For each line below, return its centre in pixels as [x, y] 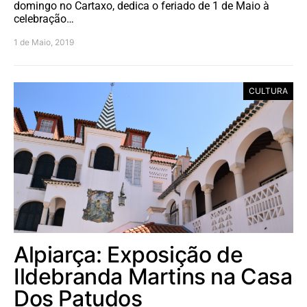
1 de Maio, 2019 [44, 42]
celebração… [44, 19]
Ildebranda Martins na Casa [153, 277]
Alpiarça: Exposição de [128, 255]
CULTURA [268, 91]
